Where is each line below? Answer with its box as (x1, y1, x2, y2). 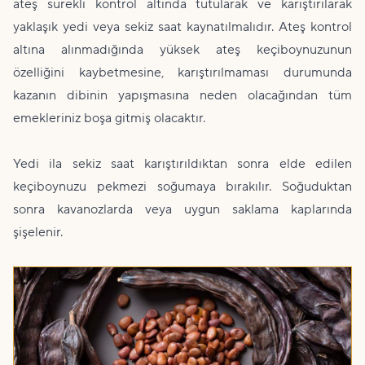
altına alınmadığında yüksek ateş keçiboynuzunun (13, 42, 352, 59)
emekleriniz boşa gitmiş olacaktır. (13, 110, 205, 127)
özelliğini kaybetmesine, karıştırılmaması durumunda (13, 64, 352, 81)
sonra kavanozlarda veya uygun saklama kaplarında (13, 201, 352, 218)
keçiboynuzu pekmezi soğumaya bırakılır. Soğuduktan (13, 178, 352, 196)
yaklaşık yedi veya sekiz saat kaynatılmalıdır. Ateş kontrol (13, 19, 352, 36)
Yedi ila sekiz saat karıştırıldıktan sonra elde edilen (13, 156, 352, 173)
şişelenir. (13, 224, 63, 241)
